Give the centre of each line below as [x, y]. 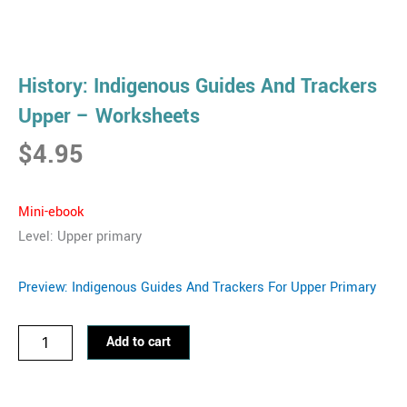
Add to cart [139, 342]
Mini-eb [40, 212]
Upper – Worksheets [109, 117]
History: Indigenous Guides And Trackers [198, 87]
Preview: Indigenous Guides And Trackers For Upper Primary [197, 287]
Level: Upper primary [80, 236]
